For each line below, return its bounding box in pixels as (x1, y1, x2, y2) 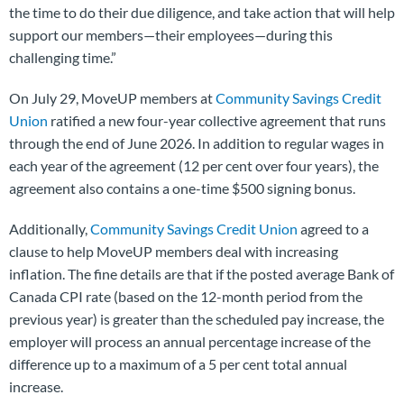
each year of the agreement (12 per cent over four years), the (9, 156, 379, 174)
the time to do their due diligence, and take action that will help (9, 3, 395, 21)
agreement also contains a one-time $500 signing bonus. (9, 179, 355, 197)
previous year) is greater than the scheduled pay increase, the (9, 309, 384, 327)
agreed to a (298, 219, 369, 237)
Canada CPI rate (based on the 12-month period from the (9, 287, 363, 305)
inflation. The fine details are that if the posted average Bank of (9, 264, 394, 282)
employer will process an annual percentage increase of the (9, 332, 371, 350)
